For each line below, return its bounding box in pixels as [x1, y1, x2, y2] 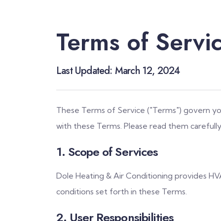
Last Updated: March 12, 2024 [56, 63, 180, 78]
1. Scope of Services [56, 143, 158, 160]
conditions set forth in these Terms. [56, 186, 187, 196]
